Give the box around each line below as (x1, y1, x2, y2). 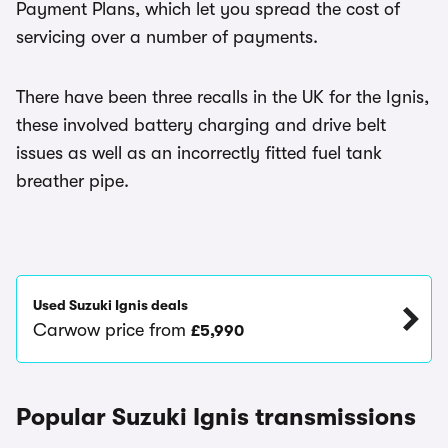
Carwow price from (33, 319, 191, 340)
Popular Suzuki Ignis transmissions (16, 402, 416, 431)
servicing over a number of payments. (16, 26, 318, 47)
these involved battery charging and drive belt (16, 114, 386, 135)
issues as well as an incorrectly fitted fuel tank (16, 142, 382, 163)
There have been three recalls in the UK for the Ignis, (16, 86, 429, 107)
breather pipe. (16, 170, 129, 191)
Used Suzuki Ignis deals (33, 296, 188, 313)
